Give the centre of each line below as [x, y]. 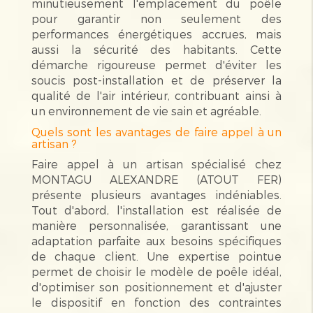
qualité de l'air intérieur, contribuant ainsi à [156, 95]
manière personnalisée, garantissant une [156, 225]
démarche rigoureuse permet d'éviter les [156, 64]
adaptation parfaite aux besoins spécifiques [156, 240]
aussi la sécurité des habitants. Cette [156, 49]
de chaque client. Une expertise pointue [156, 256]
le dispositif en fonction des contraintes [156, 302]
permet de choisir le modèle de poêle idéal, [156, 271]
